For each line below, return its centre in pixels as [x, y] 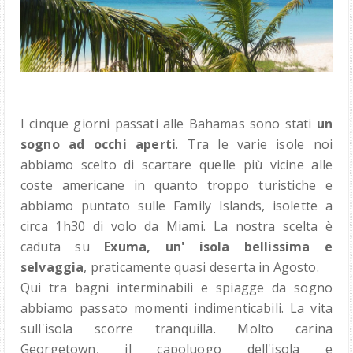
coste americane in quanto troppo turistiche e [176, 186]
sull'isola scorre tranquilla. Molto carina [176, 329]
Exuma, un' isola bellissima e [218, 247]
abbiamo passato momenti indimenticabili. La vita [176, 308]
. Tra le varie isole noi [254, 145]
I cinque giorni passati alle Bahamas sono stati [169, 124]
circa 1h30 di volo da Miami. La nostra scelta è [176, 227]
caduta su [63, 247]
